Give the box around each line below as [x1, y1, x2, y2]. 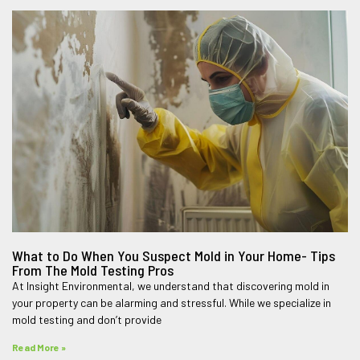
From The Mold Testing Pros [12, 260, 174, 279]
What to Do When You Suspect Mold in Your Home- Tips [12, 246, 336, 264]
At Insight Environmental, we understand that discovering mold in [12, 278, 330, 292]
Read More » [12, 341, 67, 353]
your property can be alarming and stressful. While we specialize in [12, 295, 332, 309]
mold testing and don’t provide [12, 312, 162, 326]
